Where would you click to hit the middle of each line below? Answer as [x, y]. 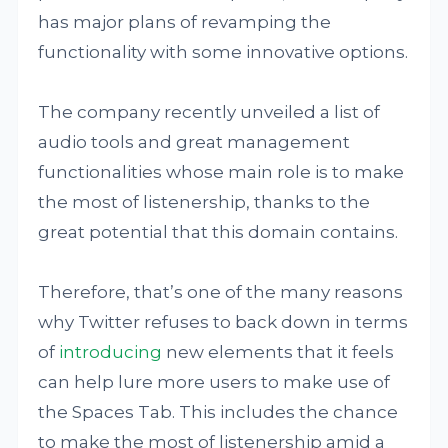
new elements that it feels [278, 352]
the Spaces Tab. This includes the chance [218, 412]
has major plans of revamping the [185, 22]
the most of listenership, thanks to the [204, 202]
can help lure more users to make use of [214, 382]
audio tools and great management [194, 142]
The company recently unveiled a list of [209, 112]
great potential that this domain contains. [218, 232]
